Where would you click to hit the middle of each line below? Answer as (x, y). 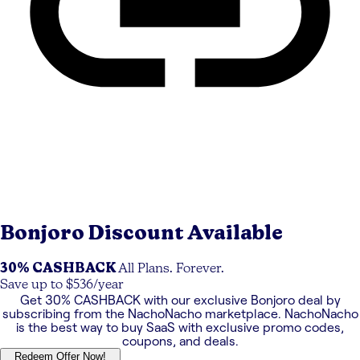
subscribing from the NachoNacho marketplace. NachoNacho (180, 314)
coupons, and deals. (180, 342)
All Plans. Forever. (171, 270)
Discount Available (186, 233)
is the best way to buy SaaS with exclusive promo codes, (180, 328)
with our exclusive (195, 301)
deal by (317, 301)
